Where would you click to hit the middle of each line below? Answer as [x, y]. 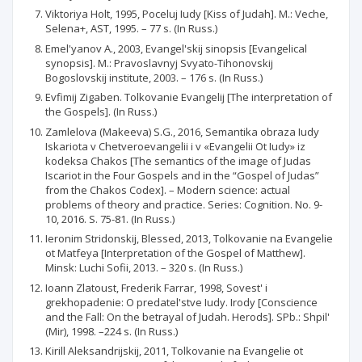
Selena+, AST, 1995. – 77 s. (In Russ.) [131, 28]
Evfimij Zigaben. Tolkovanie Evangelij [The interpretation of [189, 97]
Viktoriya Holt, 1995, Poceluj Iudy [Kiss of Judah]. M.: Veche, [187, 14]
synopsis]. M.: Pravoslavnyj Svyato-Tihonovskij [159, 63]
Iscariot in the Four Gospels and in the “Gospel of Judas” [182, 175]
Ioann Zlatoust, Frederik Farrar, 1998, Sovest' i [156, 287]
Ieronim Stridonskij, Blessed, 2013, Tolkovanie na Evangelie [189, 238]
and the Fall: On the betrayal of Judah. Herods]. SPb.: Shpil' [187, 316]
